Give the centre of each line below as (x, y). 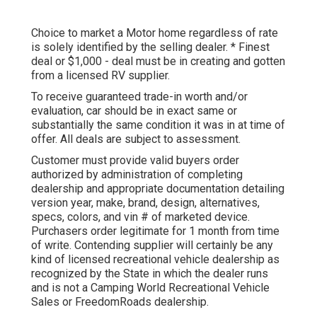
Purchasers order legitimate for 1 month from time (155, 231)
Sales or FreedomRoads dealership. (120, 301)
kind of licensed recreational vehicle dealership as (155, 259)
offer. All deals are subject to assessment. (136, 139)
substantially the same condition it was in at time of (158, 125)
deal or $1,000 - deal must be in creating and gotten (158, 61)
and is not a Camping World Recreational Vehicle (150, 287)
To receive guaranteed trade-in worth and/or (139, 96)
